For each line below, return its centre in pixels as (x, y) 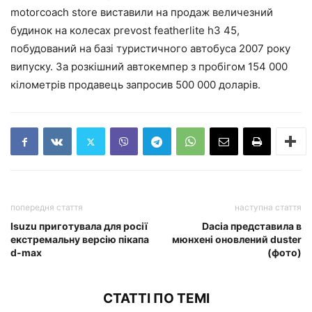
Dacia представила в (252, 226)
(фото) (284, 253)
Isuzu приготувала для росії (79, 226)
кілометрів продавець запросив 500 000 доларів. (135, 85)
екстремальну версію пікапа (80, 240)
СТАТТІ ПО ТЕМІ (156, 299)
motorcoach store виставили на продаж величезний (142, 13)
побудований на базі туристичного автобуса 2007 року (150, 49)
